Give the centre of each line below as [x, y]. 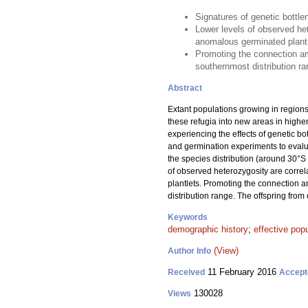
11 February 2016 [242, 272]
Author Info [189, 251]
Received [186, 272]
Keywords [188, 217]
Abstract [185, 88]
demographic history [208, 229]
